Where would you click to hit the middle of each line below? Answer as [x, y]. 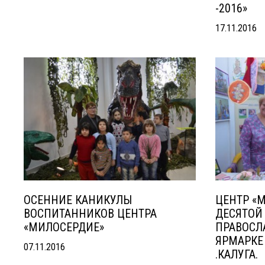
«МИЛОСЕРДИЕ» [64, 227]
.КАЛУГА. [236, 254]
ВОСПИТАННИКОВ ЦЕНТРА [90, 214]
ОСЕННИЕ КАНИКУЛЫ [78, 200]
